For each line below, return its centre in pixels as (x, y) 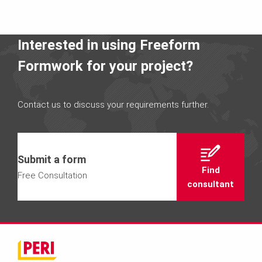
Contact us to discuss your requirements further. (113, 104)
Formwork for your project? (105, 66)
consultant (211, 184)
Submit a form (52, 159)
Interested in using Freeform (109, 45)
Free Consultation (52, 175)
